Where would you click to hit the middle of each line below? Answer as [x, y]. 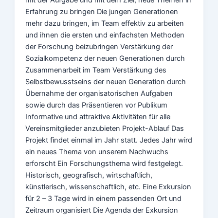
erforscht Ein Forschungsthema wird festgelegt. [104, 163]
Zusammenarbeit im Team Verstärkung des [96, 70]
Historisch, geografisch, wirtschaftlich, [89, 175]
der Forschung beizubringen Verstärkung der [99, 46]
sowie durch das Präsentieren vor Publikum [97, 105]
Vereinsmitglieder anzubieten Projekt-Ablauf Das [105, 128]
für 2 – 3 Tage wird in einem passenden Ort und [104, 198]
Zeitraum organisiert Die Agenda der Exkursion [102, 210]
